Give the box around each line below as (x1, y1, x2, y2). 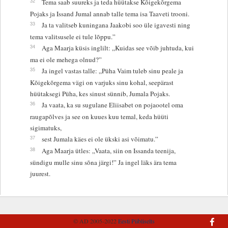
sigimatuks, (30, 123, 62, 132)
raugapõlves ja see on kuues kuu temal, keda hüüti (30, 111, 168, 121)
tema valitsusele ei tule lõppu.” (30, 32, 116, 41)
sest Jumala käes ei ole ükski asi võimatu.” (41, 134, 158, 144)
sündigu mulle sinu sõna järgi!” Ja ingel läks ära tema (30, 157, 177, 167)
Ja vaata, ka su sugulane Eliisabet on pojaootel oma (41, 100, 183, 109)
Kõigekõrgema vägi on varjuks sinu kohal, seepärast (30, 77, 174, 87)
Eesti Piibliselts (118, 217, 155, 225)
